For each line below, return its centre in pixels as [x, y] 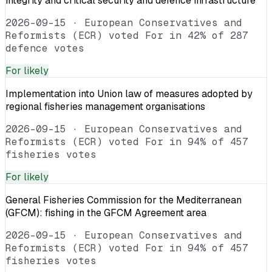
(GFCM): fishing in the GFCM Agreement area [106, 212]
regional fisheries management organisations [105, 106]
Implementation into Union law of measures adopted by [129, 93]
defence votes [45, 48]
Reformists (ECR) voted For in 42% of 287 [127, 35]
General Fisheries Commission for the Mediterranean [124, 200]
